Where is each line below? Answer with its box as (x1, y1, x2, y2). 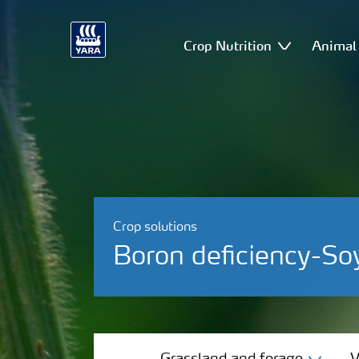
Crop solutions (113, 221, 197, 234)
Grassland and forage (113, 315, 239, 329)
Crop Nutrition (184, 37, 272, 54)
